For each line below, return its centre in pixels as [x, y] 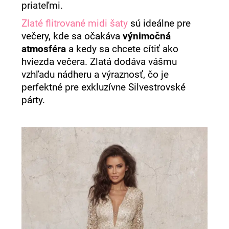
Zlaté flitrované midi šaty [75, 23]
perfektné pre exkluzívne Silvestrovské [104, 87]
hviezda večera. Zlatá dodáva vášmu [99, 62]
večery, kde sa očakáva [72, 36]
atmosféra [44, 49]
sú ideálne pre [159, 23]
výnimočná [147, 36]
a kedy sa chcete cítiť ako [122, 49]
